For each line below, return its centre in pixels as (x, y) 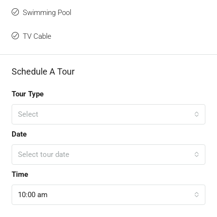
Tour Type (28, 94)
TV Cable (37, 37)
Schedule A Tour (43, 72)
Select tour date (44, 155)
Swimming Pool (47, 13)
